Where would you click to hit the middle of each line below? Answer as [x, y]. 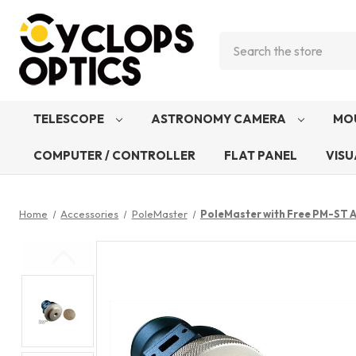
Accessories [90, 214]
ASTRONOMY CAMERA [220, 119]
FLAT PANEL [261, 155]
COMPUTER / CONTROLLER [114, 155]
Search [238, 41]
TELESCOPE [70, 119]
